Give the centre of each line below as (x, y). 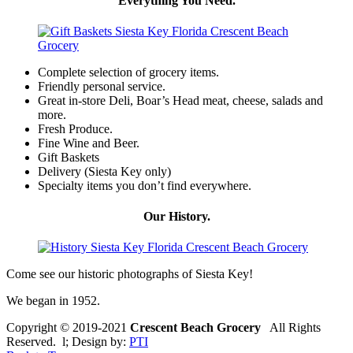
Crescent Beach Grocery (195, 328)
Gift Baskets (69, 157)
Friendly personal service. (102, 86)
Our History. (176, 217)
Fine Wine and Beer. (89, 143)
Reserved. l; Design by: (68, 342)
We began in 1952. (53, 301)
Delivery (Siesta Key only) (104, 171)
